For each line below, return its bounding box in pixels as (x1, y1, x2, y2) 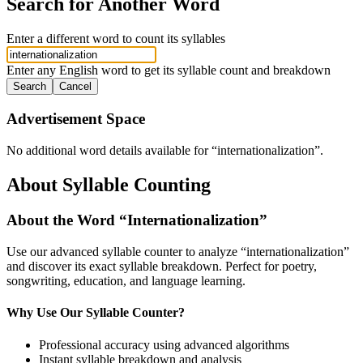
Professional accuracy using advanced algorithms (39, 337, 289, 352)
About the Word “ (6, 211, 127, 229)
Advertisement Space (6, 109, 145, 127)
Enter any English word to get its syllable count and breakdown (6, 63, 331, 78)
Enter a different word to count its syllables (6, 32, 225, 46)
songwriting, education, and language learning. (6, 274, 246, 288)
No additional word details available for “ (6, 143, 217, 157)
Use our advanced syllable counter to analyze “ (6, 245, 246, 259)
